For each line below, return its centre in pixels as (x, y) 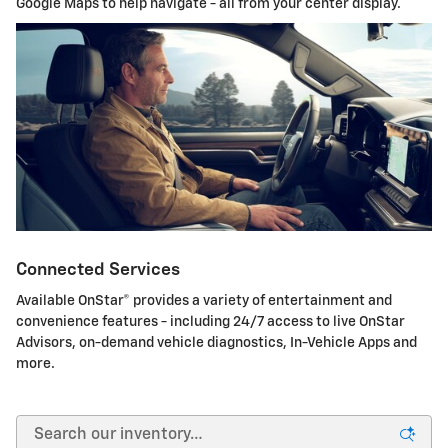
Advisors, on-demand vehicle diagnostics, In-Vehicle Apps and (216, 343)
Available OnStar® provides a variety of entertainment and (204, 301)
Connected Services (98, 269)
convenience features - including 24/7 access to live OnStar (210, 322)
